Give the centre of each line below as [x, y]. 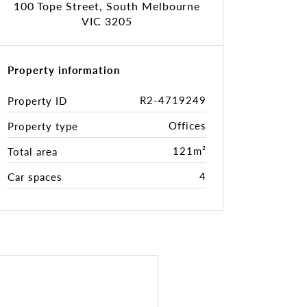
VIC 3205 [107, 21]
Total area [33, 151]
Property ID [37, 100]
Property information [64, 70]
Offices [187, 125]
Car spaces [35, 176]
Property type [43, 126]
